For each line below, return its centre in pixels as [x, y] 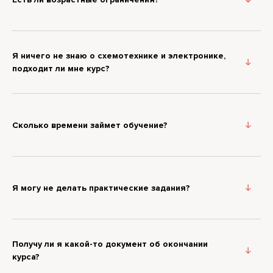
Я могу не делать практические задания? [101, 188]
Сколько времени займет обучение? [90, 125]
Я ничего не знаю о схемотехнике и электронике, [119, 56]
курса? [26, 257]
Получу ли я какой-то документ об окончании [110, 244]
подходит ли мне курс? [61, 69]
